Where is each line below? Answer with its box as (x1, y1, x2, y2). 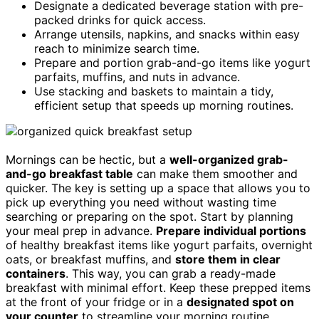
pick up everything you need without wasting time (6, 195, 276, 210)
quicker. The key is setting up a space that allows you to (6, 181, 310, 196)
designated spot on (187, 295, 294, 310)
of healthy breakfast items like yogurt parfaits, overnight (6, 238, 313, 253)
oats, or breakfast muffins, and (6, 252, 175, 267)
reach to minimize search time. (34, 41, 199, 56)
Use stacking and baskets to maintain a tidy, (34, 84, 273, 99)
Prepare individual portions (156, 224, 306, 239)
